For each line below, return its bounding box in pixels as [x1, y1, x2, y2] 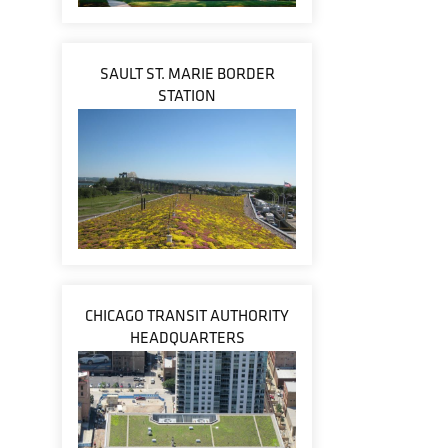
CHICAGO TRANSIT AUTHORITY [85, 305, 289, 326]
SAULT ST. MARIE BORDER [99, 63, 275, 84]
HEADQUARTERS [129, 327, 245, 348]
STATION [158, 85, 216, 106]
